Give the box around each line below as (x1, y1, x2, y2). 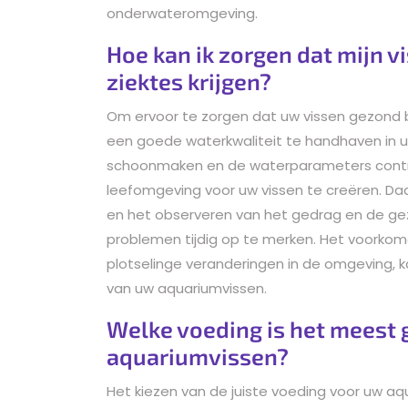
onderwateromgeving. (107, 3, 258, 23)
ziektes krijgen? (107, 66, 271, 95)
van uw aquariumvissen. (107, 278, 267, 298)
